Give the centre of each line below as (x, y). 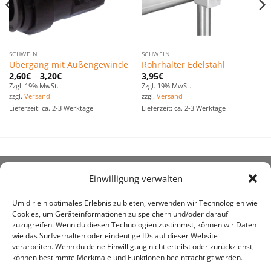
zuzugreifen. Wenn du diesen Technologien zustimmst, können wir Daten (134, 225)
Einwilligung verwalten (135, 179)
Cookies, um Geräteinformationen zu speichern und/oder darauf (120, 214)
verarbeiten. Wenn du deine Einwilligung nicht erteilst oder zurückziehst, (133, 247)
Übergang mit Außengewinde (68, 65)
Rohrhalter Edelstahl (183, 65)
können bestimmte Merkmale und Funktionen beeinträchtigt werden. (127, 258)
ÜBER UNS (36, 182)
